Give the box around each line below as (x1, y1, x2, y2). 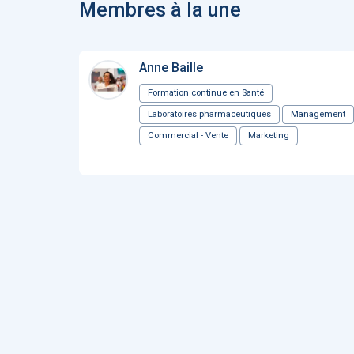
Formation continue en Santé (148, 88, 264, 98)
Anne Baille (139, 60, 203, 75)
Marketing (248, 130, 289, 141)
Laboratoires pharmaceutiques (148, 109, 271, 119)
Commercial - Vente (148, 130, 228, 141)
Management (291, 109, 345, 119)
